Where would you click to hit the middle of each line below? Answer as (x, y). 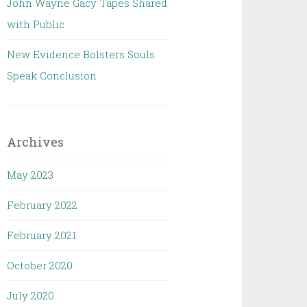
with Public (36, 24)
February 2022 (42, 205)
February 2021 (42, 235)
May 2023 (30, 175)
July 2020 (31, 295)
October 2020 (40, 265)
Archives (36, 142)
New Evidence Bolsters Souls (81, 54)
